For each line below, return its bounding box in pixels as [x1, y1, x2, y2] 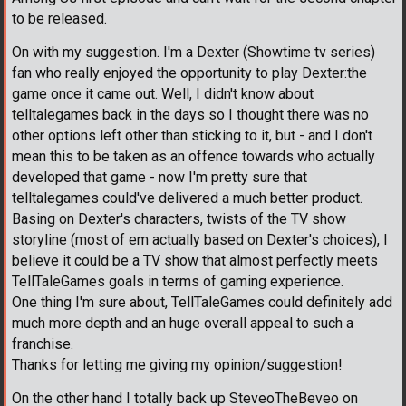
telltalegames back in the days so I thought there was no [12, 105, 369, 123]
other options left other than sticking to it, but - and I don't [12, 126, 372, 144]
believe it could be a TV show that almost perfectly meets [12, 251, 378, 269]
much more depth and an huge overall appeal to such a [12, 314, 353, 332]
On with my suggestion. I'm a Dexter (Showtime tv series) [12, 43, 375, 61]
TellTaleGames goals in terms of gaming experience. [12, 272, 343, 290]
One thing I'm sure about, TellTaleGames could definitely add [12, 293, 392, 311]
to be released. [12, 9, 107, 27]
